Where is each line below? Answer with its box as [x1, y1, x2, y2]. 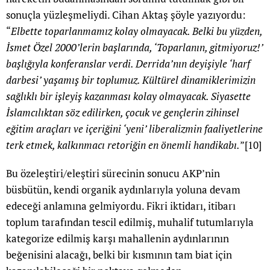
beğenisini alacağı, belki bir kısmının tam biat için [6, 248, 232, 262]
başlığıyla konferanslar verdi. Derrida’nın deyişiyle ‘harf [6, 57, 250, 71]
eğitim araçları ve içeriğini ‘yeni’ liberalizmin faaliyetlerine [6, 122, 263, 136]
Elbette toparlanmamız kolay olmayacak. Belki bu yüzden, [11, 24, 262, 39]
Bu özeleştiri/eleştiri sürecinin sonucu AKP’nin [6, 166, 220, 181]
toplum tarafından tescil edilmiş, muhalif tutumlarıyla [6, 215, 254, 230]
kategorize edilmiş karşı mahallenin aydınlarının [6, 231, 229, 246]
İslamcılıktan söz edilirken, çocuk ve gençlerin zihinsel [6, 105, 239, 120]
